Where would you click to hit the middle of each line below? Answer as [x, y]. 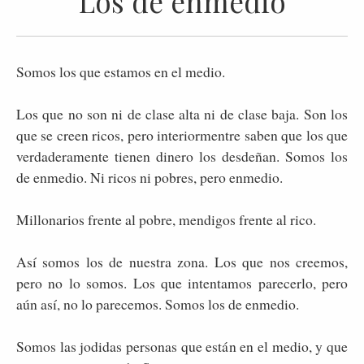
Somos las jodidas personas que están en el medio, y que [182, 346]
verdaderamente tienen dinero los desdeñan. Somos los [182, 156]
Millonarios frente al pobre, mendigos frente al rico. [166, 219]
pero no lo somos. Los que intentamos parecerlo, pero [182, 282]
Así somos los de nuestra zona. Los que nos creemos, [182, 261]
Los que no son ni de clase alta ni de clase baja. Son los [182, 113]
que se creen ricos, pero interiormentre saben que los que [182, 134]
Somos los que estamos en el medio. [123, 71]
